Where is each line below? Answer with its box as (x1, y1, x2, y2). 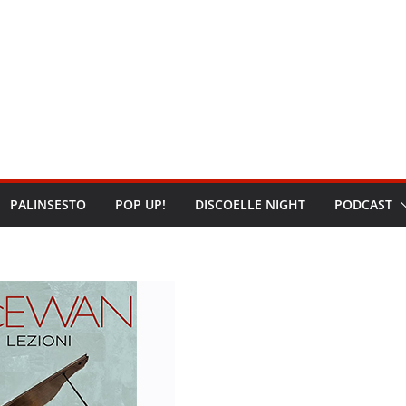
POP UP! (115, 196, 166, 214)
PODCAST (334, 196, 392, 214)
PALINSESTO (10, 196, 86, 214)
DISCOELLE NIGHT (195, 196, 305, 214)
